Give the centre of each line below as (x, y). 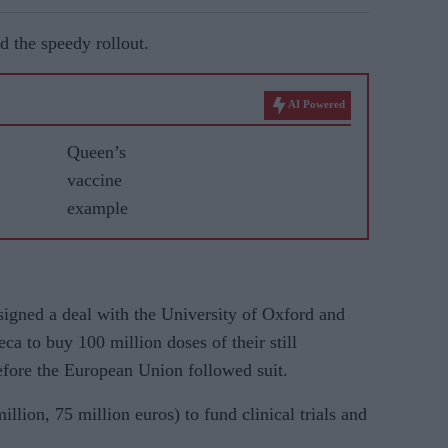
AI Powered (316, 104)
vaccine (94, 180)
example (97, 208)
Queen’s (96, 152)
